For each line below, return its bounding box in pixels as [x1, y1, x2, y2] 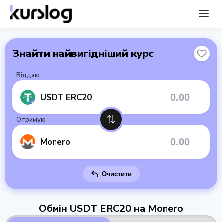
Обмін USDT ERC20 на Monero [39, 202, 183, 215]
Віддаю [16, 71, 40, 80]
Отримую [16, 115, 46, 124]
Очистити [101, 170, 132, 178]
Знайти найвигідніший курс [12, 46, 154, 61]
